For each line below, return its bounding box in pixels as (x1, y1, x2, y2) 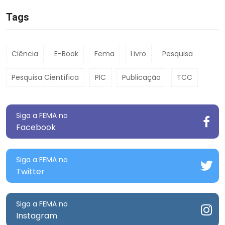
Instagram (16, 209, 57, 221)
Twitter (16, 165, 45, 177)
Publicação (122, 72, 161, 82)
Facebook (16, 121, 56, 133)
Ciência (12, 48, 38, 59)
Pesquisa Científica (12, 72, 79, 82)
